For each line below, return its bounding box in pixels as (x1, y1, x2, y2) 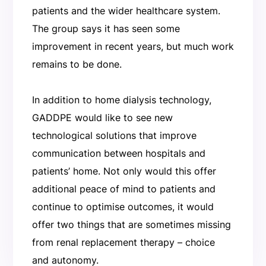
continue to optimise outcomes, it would (31, 200, 214, 213)
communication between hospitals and (31, 147, 205, 159)
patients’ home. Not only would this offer (31, 164, 216, 177)
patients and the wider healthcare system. (31, 4, 220, 17)
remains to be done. (31, 58, 122, 70)
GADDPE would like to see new (31, 111, 173, 123)
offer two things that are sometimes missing (31, 218, 231, 230)
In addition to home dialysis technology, (31, 93, 211, 106)
